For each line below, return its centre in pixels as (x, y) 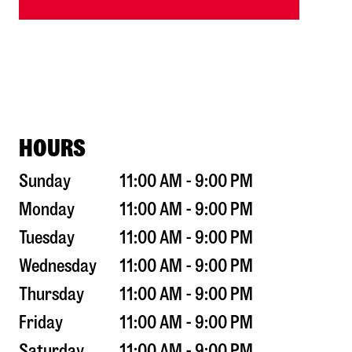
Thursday (51, 295)
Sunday (45, 181)
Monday (47, 210)
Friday (41, 323)
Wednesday (58, 266)
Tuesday (47, 238)
